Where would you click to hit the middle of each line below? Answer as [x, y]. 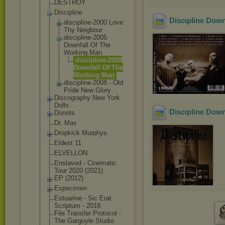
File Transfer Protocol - [88, 213]
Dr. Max [66, 123]
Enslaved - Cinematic [85, 163]
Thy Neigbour [83, 30]
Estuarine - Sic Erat [83, 198]
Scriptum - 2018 [77, 206]
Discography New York [87, 98]
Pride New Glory [87, 90]
